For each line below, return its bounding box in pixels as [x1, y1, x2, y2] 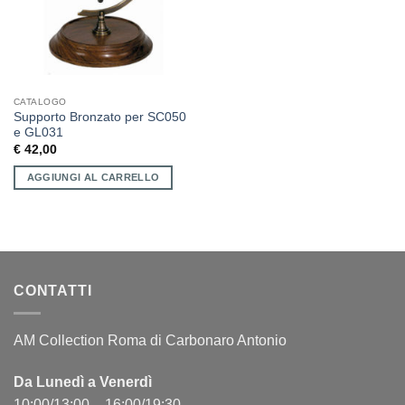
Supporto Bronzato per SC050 [13, 110, 186, 125]
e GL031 [13, 126, 63, 140]
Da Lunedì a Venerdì [14, 373, 152, 390]
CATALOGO [13, 96, 67, 107]
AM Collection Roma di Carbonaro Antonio [14, 332, 287, 348]
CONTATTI [14, 283, 92, 299]
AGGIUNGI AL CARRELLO [26, 171, 160, 183]
